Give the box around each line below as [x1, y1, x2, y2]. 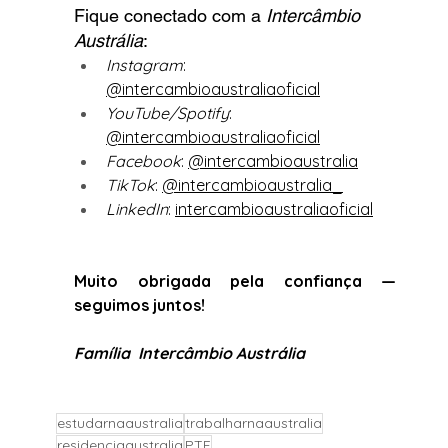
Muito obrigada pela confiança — [74, 271, 397, 292]
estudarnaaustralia [57, 414, 183, 433]
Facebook [106, 151, 181, 172]
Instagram [106, 55, 183, 76]
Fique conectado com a [74, 5, 266, 27]
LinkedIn [106, 199, 168, 220]
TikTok [106, 175, 155, 196]
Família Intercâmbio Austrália [74, 343, 305, 364]
